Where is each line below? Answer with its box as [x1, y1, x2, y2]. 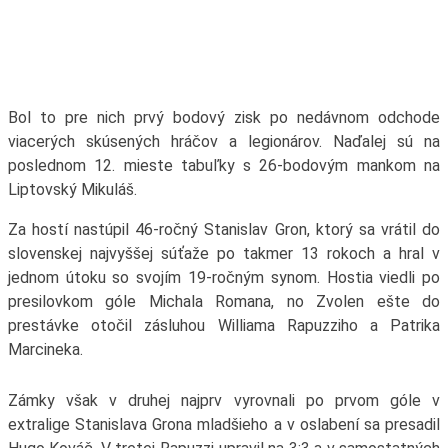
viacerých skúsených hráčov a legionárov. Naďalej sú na [7, 132, 441, 152]
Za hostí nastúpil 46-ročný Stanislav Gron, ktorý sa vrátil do [7, 220, 441, 240]
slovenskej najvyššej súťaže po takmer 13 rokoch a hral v [7, 244, 441, 264]
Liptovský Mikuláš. [7, 180, 137, 200]
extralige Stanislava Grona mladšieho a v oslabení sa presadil [7, 415, 441, 435]
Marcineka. [7, 340, 83, 360]
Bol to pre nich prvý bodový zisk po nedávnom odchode [7, 108, 441, 128]
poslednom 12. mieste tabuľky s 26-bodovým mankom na [7, 156, 441, 176]
